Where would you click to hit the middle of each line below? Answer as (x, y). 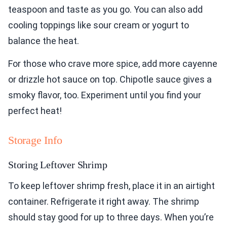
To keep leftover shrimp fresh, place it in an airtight (111, 185)
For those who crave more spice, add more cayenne (113, 63)
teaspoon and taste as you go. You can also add (105, 9)
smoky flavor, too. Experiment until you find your (105, 95)
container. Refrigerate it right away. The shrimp (104, 201)
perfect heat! (35, 110)
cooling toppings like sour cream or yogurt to (99, 25)
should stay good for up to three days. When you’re (111, 217)
